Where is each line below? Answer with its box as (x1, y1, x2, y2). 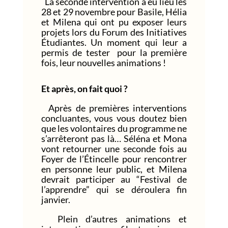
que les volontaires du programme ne (41, 122, 187, 134)
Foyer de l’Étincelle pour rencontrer (41, 153, 187, 164)
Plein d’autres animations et (41, 213, 187, 224)
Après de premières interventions (41, 102, 187, 113)
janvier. (41, 193, 72, 205)
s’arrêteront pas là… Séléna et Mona (41, 132, 187, 144)
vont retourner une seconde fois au (41, 142, 187, 154)
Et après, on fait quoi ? (41, 82, 128, 94)
